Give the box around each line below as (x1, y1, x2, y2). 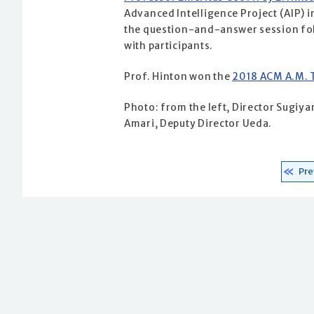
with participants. (124, 40, 213, 53)
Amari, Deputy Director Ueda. (124, 118, 273, 130)
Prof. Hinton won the (124, 71, 233, 83)
